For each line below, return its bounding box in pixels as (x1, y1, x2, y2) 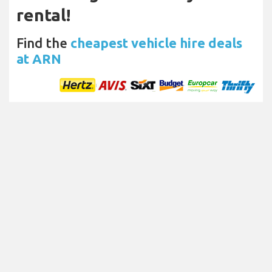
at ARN (16, 50, 61, 66)
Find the (16, 35, 70, 50)
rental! (16, 5, 70, 24)
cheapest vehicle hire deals (70, 35, 242, 50)
